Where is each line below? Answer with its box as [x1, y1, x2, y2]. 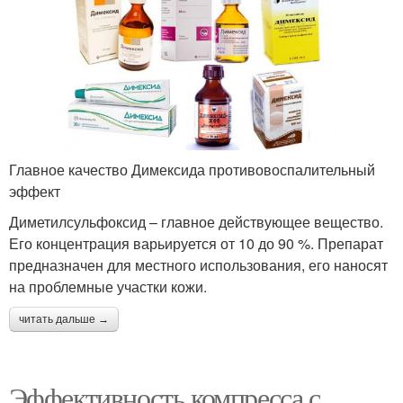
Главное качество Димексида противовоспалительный [9, 158, 375, 180]
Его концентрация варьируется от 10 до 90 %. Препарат [9, 232, 383, 254]
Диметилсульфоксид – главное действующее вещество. [9, 210, 383, 232]
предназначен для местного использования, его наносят [9, 254, 388, 275]
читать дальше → [19, 312, 109, 326]
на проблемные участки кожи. [9, 275, 207, 297]
